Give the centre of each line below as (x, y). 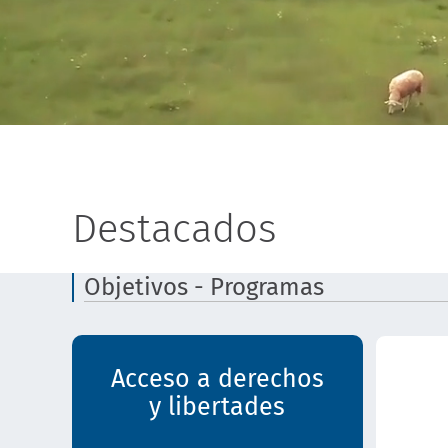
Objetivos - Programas (204, 287)
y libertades (217, 407)
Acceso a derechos (217, 379)
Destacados (174, 229)
